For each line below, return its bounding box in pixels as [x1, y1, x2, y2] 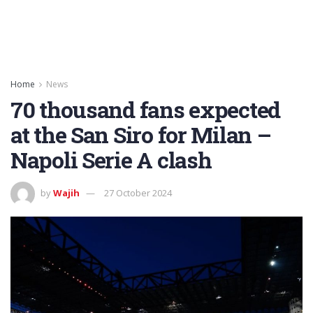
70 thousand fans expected [10, 94, 280, 124]
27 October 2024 [104, 186, 172, 199]
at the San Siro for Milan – [10, 119, 271, 150]
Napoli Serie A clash [10, 145, 212, 175]
